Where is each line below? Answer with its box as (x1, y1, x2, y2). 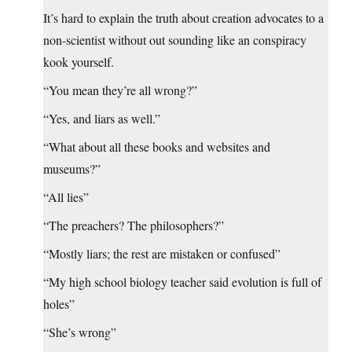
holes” (43, 295, 75, 313)
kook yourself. (43, 53, 114, 71)
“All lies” (43, 189, 89, 206)
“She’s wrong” (43, 324, 116, 341)
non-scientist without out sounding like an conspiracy (43, 31, 306, 49)
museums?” (43, 160, 101, 178)
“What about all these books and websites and (43, 138, 270, 156)
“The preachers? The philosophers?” (43, 217, 224, 234)
